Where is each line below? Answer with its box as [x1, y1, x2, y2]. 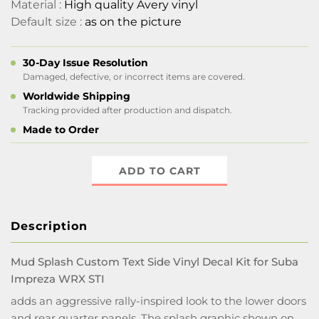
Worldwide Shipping [23, 90, 130, 103]
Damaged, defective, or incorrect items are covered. [23, 71, 245, 82]
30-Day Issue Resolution [23, 56, 148, 69]
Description [11, 219, 88, 233]
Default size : [11, 15, 85, 28]
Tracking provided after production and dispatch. [23, 105, 232, 115]
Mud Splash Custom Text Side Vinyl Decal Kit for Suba [11, 255, 298, 268]
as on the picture [85, 15, 182, 28]
